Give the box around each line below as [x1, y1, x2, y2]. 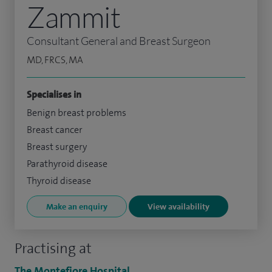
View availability [148, 201, 209, 212]
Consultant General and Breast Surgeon [27, 34, 211, 47]
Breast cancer [27, 123, 83, 136]
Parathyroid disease [27, 157, 107, 170]
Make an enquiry [46, 201, 107, 212]
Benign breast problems [27, 106, 126, 119]
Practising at [15, 239, 92, 258]
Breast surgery [27, 140, 87, 153]
